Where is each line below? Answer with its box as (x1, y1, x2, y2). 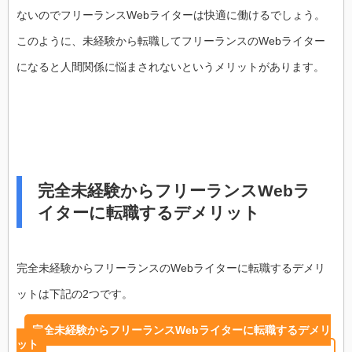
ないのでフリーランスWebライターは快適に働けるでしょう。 (16, 9, 325, 22)
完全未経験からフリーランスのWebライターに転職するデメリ (16, 262, 325, 275)
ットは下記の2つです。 (16, 288, 133, 301)
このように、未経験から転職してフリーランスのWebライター (16, 35, 325, 48)
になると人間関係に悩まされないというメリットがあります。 (16, 60, 324, 74)
